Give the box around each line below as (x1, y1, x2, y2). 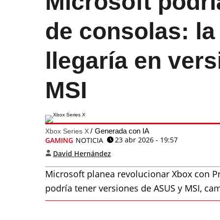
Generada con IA (95, 127, 149, 135)
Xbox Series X (45, 127, 89, 135)
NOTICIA (76, 136, 103, 145)
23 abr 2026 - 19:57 (115, 135, 178, 144)
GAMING (45, 136, 73, 145)
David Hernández (53, 149, 111, 158)
